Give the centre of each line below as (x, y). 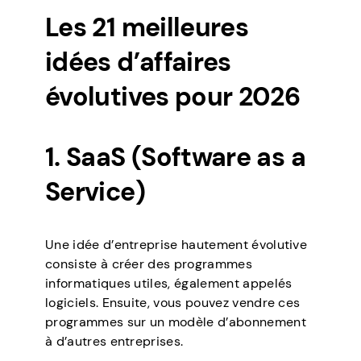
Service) (95, 192)
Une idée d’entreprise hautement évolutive (176, 245)
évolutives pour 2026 (173, 97)
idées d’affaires (138, 62)
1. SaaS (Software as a (175, 158)
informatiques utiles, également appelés (169, 284)
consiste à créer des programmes (149, 264)
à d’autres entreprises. (114, 342)
